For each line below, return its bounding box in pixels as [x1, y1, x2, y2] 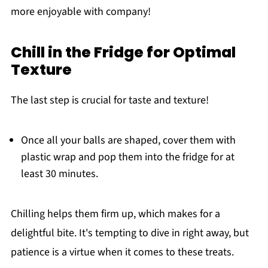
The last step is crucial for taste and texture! [10, 93, 209, 108]
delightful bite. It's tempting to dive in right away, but [10, 226, 249, 241]
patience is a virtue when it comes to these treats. [10, 245, 234, 260]
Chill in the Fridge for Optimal [10, 42, 236, 63]
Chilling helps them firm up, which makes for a [10, 206, 220, 222]
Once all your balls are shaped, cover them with [20, 133, 236, 148]
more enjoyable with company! [10, 4, 151, 20]
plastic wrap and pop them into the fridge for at [20, 150, 234, 165]
